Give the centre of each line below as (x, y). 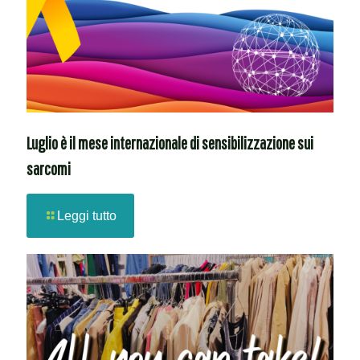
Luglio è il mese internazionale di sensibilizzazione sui (170, 142)
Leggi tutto (87, 215)
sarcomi (49, 168)
